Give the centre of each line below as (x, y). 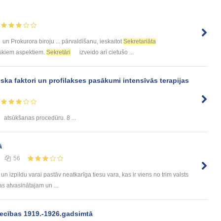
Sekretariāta (140, 41)
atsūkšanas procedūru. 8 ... (39, 118)
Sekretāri (58, 52)
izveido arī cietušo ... (106, 52)
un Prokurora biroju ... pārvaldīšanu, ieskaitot (62, 41)
